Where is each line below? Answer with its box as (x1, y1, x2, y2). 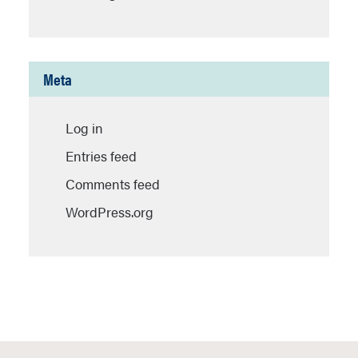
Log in (66, 117, 103, 137)
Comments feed (66, 173, 160, 193)
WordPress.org (66, 201, 153, 221)
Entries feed (66, 145, 137, 165)
